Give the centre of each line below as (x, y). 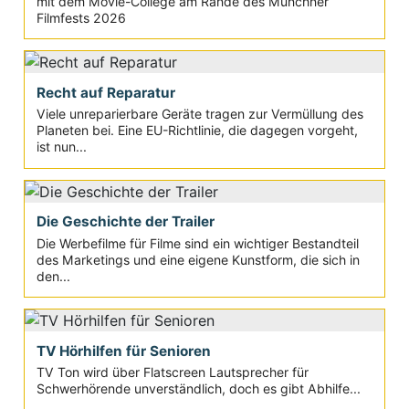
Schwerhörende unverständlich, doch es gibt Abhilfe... (198, 388)
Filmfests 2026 (81, 17)
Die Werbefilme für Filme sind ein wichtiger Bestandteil (197, 243)
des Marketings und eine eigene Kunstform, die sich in (198, 259)
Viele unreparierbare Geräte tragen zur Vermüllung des (199, 114)
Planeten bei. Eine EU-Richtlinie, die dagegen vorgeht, (197, 131)
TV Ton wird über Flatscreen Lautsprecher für (172, 372)
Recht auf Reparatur (105, 92)
